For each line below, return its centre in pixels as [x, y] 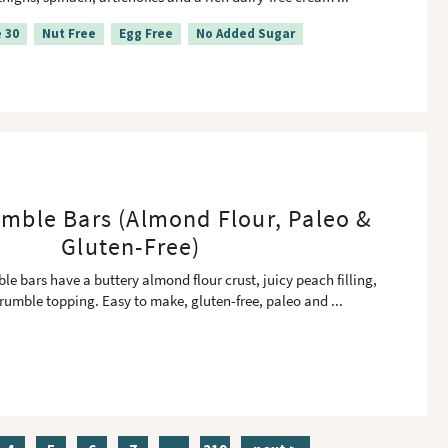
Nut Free [69, 33]
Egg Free [146, 33]
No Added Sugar [245, 33]
